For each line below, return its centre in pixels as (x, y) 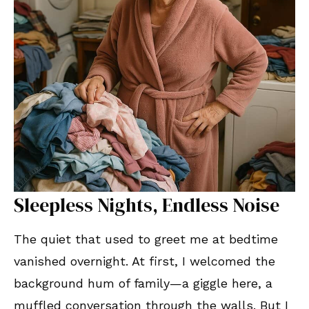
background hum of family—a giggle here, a (143, 283)
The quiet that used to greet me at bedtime (146, 239)
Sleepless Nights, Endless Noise (151, 205)
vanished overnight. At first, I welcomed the (144, 261)
